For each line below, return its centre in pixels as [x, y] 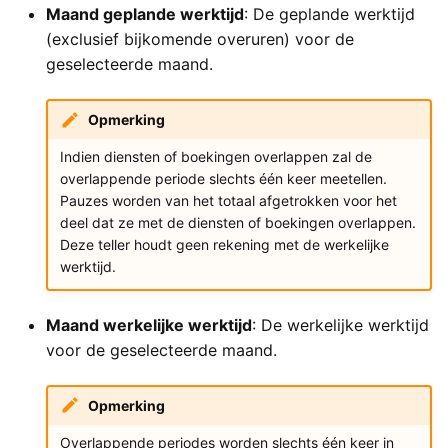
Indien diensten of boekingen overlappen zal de [215, 156]
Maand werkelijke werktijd [149, 325]
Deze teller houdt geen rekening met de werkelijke [224, 244]
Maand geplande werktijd [145, 14]
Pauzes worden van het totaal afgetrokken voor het [228, 200]
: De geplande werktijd [329, 14]
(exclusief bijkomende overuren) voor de [200, 39]
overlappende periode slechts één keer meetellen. [223, 178]
